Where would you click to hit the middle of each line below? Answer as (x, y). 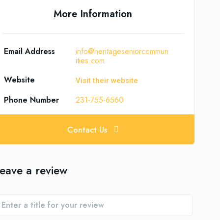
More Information (93, 14)
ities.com (90, 61)
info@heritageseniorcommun (122, 51)
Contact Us (87, 130)
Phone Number (31, 100)
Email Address (29, 51)
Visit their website (107, 81)
